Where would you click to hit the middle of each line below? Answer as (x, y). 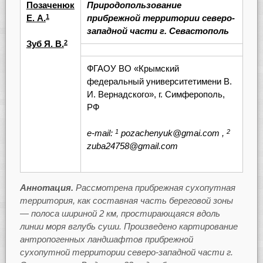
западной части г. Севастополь (158, 31)
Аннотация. (46, 187)
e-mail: (101, 133)
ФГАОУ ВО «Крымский (133, 68)
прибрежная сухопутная (185, 187)
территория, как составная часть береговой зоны (126, 200)
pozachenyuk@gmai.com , (172, 133)
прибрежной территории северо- (161, 18)
